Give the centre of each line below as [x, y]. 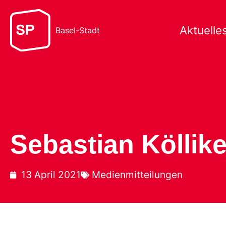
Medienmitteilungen [137, 175]
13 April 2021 [51, 175]
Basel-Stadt [78, 30]
